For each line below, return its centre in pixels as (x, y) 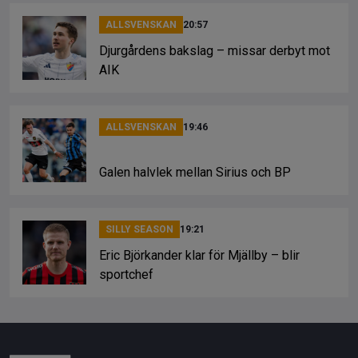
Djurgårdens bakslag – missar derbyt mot (215, 50)
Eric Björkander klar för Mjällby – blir (199, 255)
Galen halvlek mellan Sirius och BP (195, 172)
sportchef (126, 274)
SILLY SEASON (139, 229)
